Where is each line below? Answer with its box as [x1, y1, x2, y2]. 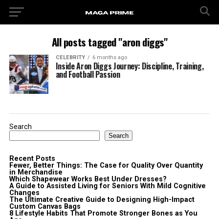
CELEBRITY [55, 54, 85, 61]
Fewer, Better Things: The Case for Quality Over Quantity [9, 161, 203, 170]
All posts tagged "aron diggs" [51, 34, 168, 49]
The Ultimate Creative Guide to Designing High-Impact [9, 196, 195, 204]
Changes [9, 189, 40, 197]
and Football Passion [55, 68, 120, 80]
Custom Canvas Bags [9, 202, 81, 211]
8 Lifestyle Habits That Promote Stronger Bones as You [9, 209, 197, 218]
